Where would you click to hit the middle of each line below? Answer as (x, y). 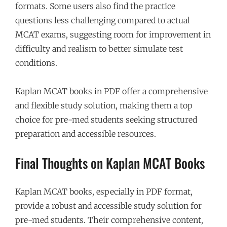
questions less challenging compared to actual (103, 20)
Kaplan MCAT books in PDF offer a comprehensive (111, 91)
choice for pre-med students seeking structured (106, 119)
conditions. (36, 63)
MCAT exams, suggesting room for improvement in (113, 34)
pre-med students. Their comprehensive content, (109, 220)
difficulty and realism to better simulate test (99, 48)
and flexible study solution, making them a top (104, 105)
